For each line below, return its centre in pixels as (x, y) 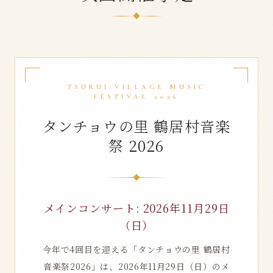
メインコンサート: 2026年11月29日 (136, 208)
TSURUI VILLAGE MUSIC (136, 87)
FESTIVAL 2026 (136, 97)
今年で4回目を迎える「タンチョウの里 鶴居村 (136, 249)
